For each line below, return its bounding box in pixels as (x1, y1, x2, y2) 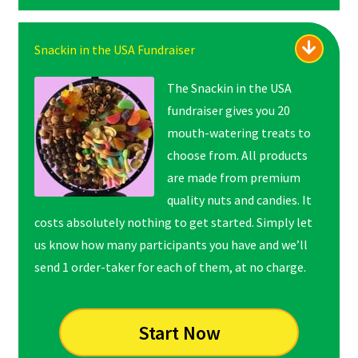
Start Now (137, 320, 221, 345)
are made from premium (166, 169, 300, 186)
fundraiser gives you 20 (166, 102, 290, 119)
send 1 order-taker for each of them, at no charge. (34, 259, 306, 276)
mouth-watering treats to (166, 125, 311, 141)
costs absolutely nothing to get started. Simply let (34, 214, 312, 231)
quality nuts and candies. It (166, 192, 312, 209)
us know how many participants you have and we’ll (34, 237, 308, 253)
